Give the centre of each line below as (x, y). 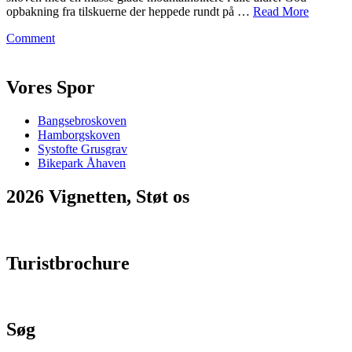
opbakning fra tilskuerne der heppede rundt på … (130, 11)
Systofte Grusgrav (82, 148)
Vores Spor (51, 87)
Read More (281, 11)
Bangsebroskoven (82, 120)
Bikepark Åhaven (82, 163)
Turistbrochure (68, 263)
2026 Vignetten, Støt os (98, 196)
